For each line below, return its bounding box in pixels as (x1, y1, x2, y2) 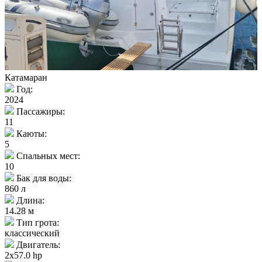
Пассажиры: (14, 106, 65, 116)
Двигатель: (14, 239, 60, 250)
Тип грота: (14, 217, 59, 227)
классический (5, 227, 60, 238)
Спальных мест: (14, 150, 80, 161)
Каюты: (14, 128, 47, 139)
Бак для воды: (14, 173, 71, 183)
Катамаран (5, 72, 47, 82)
